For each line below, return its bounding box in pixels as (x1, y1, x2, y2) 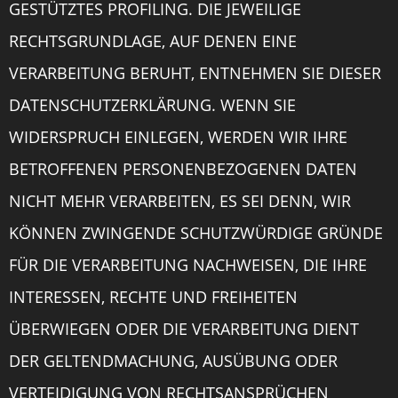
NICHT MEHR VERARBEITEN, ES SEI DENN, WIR (9, 190, 351, 211)
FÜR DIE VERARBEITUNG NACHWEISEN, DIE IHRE (9, 254, 367, 275)
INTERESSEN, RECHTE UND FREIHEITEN (9, 286, 298, 307)
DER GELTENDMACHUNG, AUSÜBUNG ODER (9, 350, 338, 371)
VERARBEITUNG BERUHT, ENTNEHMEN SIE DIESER (9, 62, 381, 84)
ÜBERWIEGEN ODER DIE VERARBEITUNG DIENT (9, 318, 359, 339)
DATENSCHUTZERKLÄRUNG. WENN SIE (9, 94, 296, 115)
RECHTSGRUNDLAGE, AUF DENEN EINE (9, 30, 297, 52)
